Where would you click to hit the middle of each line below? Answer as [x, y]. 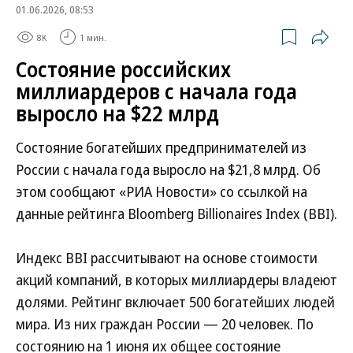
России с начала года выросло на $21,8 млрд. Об [168, 169]
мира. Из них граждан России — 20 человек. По [165, 324]
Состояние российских [123, 69]
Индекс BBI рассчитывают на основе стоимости [167, 258]
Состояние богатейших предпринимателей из [161, 147]
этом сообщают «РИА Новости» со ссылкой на [162, 191]
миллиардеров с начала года [156, 91]
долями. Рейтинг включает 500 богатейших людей [175, 302]
